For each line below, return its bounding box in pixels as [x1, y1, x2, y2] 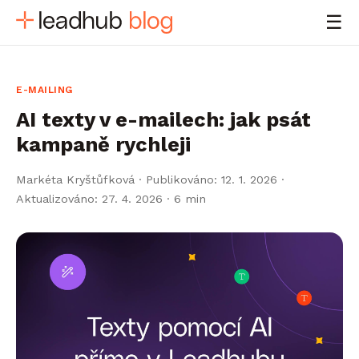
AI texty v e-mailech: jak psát [16, 107, 311, 131]
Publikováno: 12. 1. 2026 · [146, 173, 284, 186]
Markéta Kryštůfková [16, 173, 135, 186]
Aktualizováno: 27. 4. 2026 [16, 192, 163, 205]
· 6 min [163, 192, 206, 205]
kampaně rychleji [16, 132, 191, 156]
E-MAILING [16, 84, 73, 95]
